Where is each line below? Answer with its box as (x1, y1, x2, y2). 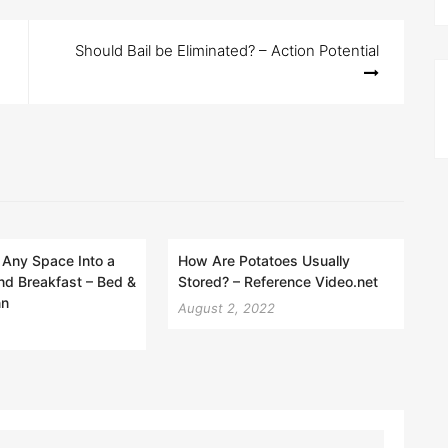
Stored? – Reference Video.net (178, 272, 379, 290)
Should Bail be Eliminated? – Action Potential (75, 41, 379, 60)
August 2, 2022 (178, 299, 276, 316)
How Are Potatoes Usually (178, 251, 351, 269)
